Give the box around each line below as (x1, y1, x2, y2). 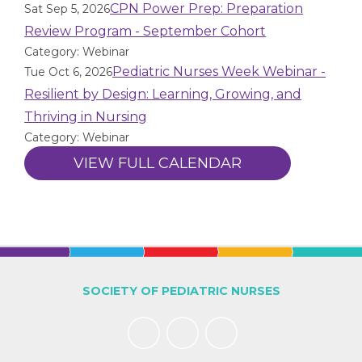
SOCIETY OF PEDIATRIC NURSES (82, 284, 280, 298)
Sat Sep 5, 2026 (24, 2, 111, 16)
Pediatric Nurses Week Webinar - (112, 64, 326, 79)
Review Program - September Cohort (24, 23, 267, 39)
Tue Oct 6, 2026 (24, 65, 113, 79)
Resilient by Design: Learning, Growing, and (24, 86, 302, 102)
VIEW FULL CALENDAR (74, 154, 242, 172)
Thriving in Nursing (24, 109, 148, 124)
